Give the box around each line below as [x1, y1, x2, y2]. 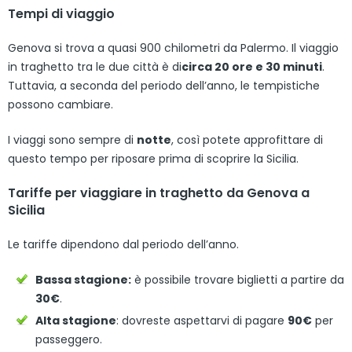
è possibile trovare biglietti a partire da [131, 271, 344, 288]
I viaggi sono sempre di [8, 131, 137, 148]
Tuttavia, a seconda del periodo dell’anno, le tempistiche [8, 77, 320, 93]
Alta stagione [35, 312, 116, 328]
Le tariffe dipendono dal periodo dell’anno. [8, 236, 239, 252]
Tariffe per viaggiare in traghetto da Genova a [8, 183, 310, 202]
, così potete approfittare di [171, 131, 323, 148]
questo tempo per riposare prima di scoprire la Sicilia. [8, 150, 299, 167]
